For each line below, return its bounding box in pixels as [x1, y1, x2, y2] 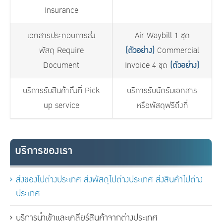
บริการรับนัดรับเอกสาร [127, 84, 197, 96]
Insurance [44, 4, 78, 16]
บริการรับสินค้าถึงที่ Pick [23, 84, 100, 96]
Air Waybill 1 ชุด [134, 29, 190, 41]
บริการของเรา [15, 143, 72, 158]
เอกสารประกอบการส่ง [27, 29, 96, 41]
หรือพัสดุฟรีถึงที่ [136, 99, 188, 111]
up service [43, 99, 79, 111]
